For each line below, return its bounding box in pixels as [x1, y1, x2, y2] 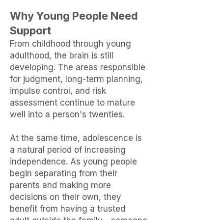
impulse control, [10, 86, 75, 96]
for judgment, [10, 74, 65, 84]
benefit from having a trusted [10, 204, 125, 214]
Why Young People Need [10, 9, 138, 22]
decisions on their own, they [10, 192, 121, 202]
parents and [10, 180, 59, 190]
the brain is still [54, 51, 113, 60]
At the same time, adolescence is [10, 133, 142, 143]
